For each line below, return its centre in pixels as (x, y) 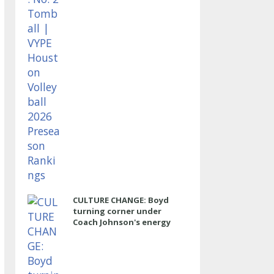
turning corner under (117, 211)
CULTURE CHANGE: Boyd (120, 200)
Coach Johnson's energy (121, 222)
